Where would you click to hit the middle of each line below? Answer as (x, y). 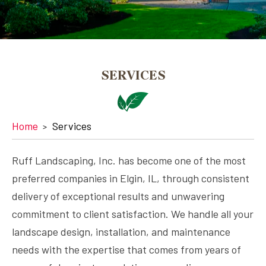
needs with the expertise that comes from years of (126, 249)
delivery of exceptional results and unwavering (118, 196)
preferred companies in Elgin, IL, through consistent (131, 178)
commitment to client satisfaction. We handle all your (133, 214)
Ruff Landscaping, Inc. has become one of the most (129, 160)
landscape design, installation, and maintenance (121, 232)
